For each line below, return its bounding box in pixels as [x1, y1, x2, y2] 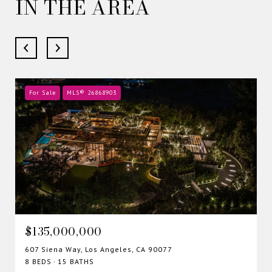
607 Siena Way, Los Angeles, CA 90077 [25, 244, 172, 254]
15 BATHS [58, 256, 94, 266]
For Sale [29, 88, 56, 97]
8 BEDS [25, 256, 52, 266]
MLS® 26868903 [67, 88, 117, 97]
